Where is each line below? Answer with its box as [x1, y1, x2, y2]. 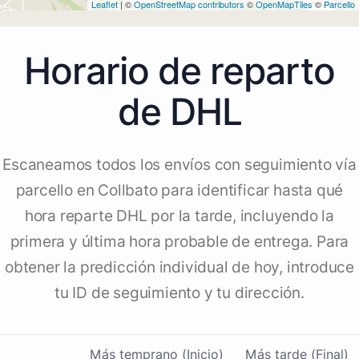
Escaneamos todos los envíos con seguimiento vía [2, 155, 357, 175]
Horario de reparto [24, 48, 335, 94]
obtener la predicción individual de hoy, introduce [5, 258, 354, 277]
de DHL [117, 89, 242, 135]
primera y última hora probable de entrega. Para [10, 232, 349, 252]
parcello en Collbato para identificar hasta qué [15, 181, 344, 200]
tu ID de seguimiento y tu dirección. [54, 284, 305, 303]
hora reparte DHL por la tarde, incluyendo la [24, 207, 335, 226]
